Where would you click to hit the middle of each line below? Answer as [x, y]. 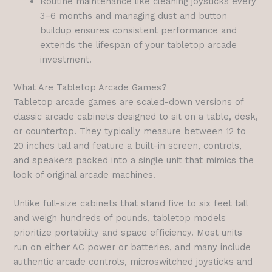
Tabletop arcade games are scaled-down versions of [129, 102]
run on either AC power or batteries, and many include [132, 247]
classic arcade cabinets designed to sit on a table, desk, [136, 116]
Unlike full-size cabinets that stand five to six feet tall [131, 204]
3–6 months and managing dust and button [134, 15]
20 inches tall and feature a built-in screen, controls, [128, 145]
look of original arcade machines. [85, 175]
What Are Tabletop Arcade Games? [90, 87]
